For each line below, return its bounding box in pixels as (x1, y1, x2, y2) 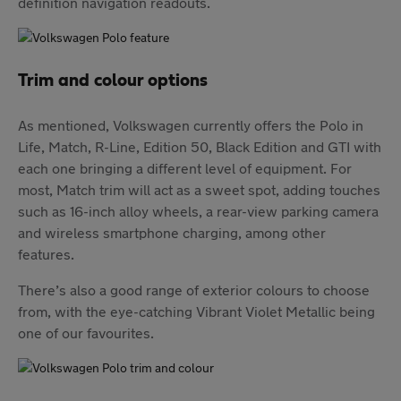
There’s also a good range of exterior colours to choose (18, 280, 370, 298)
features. (18, 244, 74, 262)
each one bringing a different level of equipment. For (18, 158, 352, 176)
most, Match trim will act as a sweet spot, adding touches (18, 180, 380, 198)
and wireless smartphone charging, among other (18, 223, 326, 241)
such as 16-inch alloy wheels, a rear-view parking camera (18, 201, 379, 219)
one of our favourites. (18, 323, 154, 341)
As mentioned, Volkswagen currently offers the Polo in (18, 115, 363, 133)
